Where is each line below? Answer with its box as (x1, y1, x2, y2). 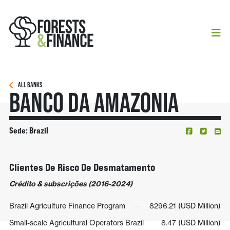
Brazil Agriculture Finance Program (9, 201, 125, 210)
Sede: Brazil (9, 125, 48, 136)
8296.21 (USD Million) (149, 201, 221, 210)
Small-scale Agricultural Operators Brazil (9, 218, 144, 227)
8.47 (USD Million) (161, 218, 221, 227)
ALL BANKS (17, 81, 42, 89)
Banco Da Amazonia (9, 87, 179, 118)
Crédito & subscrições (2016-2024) (9, 179, 132, 188)
